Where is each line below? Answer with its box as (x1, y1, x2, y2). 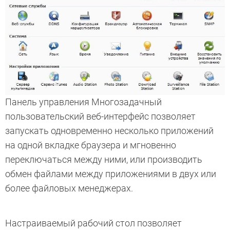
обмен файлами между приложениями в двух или (5, 168, 216, 179)
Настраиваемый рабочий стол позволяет (5, 217, 182, 228)
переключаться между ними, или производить (5, 154, 202, 165)
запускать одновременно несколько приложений (5, 125, 214, 136)
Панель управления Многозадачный (5, 96, 162, 107)
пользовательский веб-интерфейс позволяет (5, 110, 196, 122)
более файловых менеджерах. (5, 182, 133, 194)
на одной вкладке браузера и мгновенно (5, 139, 176, 150)
